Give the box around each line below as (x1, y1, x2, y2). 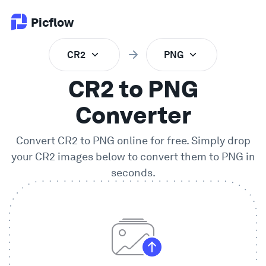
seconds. (110, 166, 156, 179)
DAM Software (44, 172, 107, 183)
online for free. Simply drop (114, 134, 251, 147)
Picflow (31, 15, 74, 30)
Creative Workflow (44, 208, 125, 219)
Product (15, 68, 56, 81)
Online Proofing (44, 101, 112, 112)
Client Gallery (44, 137, 104, 148)
